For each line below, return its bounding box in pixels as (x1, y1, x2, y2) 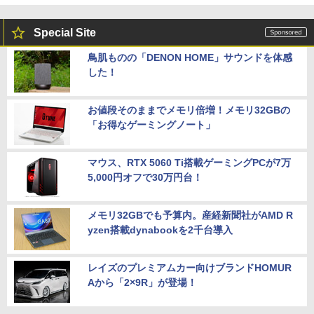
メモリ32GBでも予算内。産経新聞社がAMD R (88, 210, 293, 221)
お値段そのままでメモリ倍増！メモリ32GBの (88, 104, 290, 116)
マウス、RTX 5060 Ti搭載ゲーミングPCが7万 (88, 157, 291, 169)
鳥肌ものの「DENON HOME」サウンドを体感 (88, 52, 292, 64)
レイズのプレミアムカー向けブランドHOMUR (88, 262, 292, 274)
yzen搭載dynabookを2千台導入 (88, 224, 233, 236)
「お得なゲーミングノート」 (88, 119, 215, 131)
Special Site (34, 27, 96, 39)
